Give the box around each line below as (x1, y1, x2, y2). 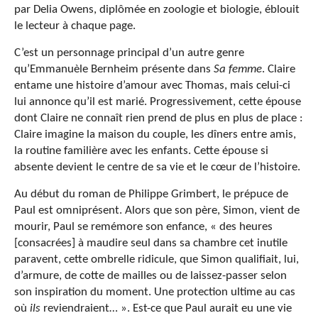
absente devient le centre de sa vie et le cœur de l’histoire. (14, 161, 300, 174)
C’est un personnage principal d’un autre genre (14, 47, 244, 60)
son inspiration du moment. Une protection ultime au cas (14, 286, 295, 299)
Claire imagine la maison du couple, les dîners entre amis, (14, 128, 296, 141)
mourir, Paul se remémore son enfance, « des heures (14, 221, 273, 234)
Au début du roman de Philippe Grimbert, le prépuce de (14, 188, 288, 201)
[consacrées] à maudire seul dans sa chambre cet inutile (14, 237, 287, 250)
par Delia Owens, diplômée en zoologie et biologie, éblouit (14, 4, 300, 16)
